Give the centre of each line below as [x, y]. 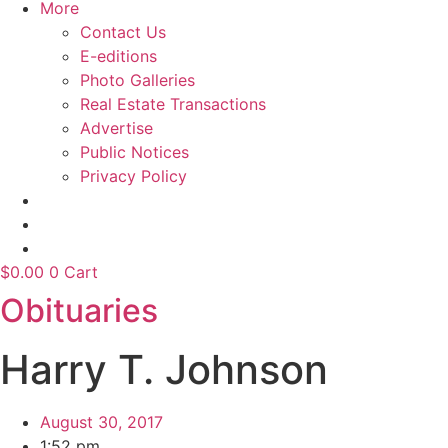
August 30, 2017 [101, 422]
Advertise [116, 128]
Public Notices [134, 152]
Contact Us [123, 32]
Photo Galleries [137, 80]
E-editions [118, 56]
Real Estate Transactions [173, 104]
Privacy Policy [133, 176]
